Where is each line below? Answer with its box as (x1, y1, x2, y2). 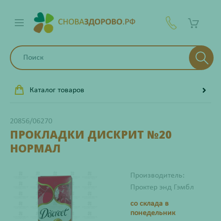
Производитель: (130, 172, 184, 180)
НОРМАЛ (10, 141, 61, 155)
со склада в (130, 200, 169, 208)
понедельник (130, 209, 175, 217)
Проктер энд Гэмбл (130, 184, 194, 191)
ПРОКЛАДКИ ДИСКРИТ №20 (10, 127, 172, 142)
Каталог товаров (30, 86, 84, 94)
